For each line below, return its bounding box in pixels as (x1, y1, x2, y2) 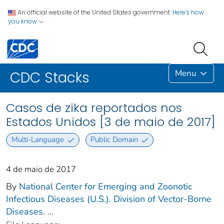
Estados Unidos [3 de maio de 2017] (6, 113, 215, 130)
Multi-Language (11, 134, 64, 145)
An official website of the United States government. (17, 8, 171, 16)
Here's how (172, 8, 204, 16)
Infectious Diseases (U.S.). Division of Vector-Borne (6, 192, 211, 205)
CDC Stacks (10, 68, 89, 88)
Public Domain (90, 134, 138, 145)
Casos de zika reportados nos (6, 99, 182, 116)
